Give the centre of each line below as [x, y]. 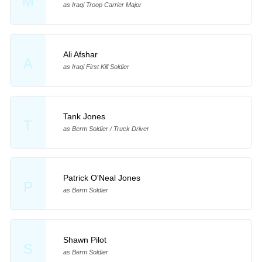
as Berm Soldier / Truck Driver [106, 128]
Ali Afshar [80, 54]
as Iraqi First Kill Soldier [96, 66]
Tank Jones [84, 116]
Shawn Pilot [85, 240]
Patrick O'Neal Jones [101, 178]
